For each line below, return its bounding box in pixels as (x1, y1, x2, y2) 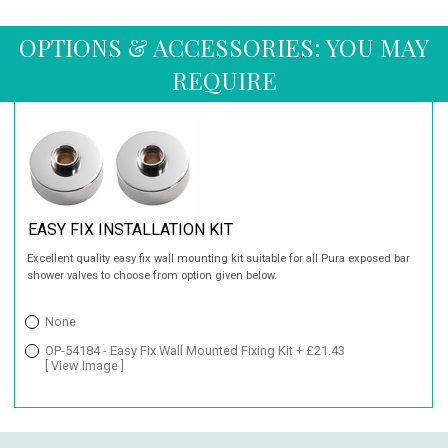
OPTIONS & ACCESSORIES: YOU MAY (19, 31, 429, 64)
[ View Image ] (45, 358, 124, 374)
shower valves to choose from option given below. (27, 269, 278, 283)
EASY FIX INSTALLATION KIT (28, 220, 234, 240)
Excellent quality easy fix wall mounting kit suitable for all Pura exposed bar (27, 252, 411, 266)
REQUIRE (171, 64, 277, 97)
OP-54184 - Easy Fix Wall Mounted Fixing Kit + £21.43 (45, 343, 345, 359)
